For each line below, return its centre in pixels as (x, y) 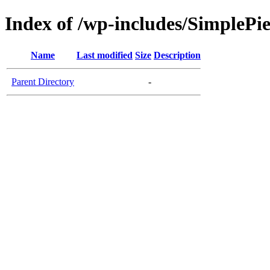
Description (177, 55)
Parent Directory (43, 81)
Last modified (105, 55)
